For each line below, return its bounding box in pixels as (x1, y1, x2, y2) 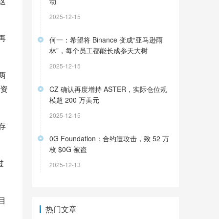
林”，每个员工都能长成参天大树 (49, 45, 148, 55)
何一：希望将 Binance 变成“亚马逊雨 (49, 35, 163, 44)
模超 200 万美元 (49, 95, 99, 105)
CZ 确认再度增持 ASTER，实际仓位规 (49, 84, 167, 94)
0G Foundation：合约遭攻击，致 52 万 (49, 133, 169, 143)
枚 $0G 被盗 (49, 144, 87, 154)
